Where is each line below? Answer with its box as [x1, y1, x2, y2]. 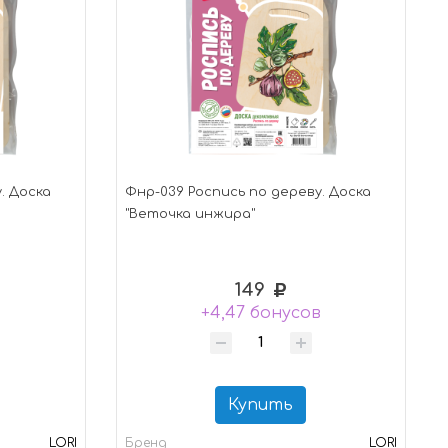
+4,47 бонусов [200, 303, 321, 322]
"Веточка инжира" [124, 206, 255, 221]
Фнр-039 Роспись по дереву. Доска [124, 184, 371, 199]
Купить [228, 396, 294, 415]
